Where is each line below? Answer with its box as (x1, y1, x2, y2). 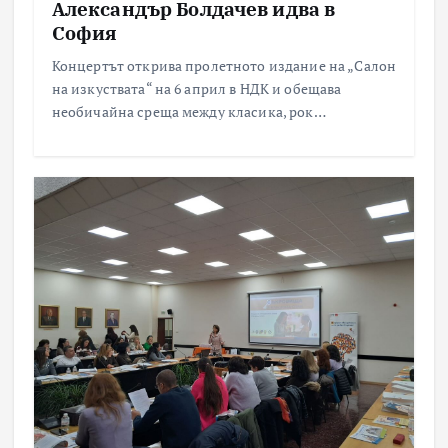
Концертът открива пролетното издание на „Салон (51, 55, 397, 75)
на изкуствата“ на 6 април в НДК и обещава (51, 78, 342, 98)
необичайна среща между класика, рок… (51, 101, 326, 121)
